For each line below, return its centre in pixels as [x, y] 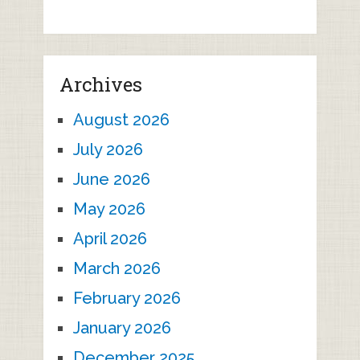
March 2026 [117, 268]
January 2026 [122, 327]
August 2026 [121, 119]
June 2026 [111, 179]
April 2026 [110, 238]
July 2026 [108, 149]
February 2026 [127, 298]
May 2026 [109, 209]
